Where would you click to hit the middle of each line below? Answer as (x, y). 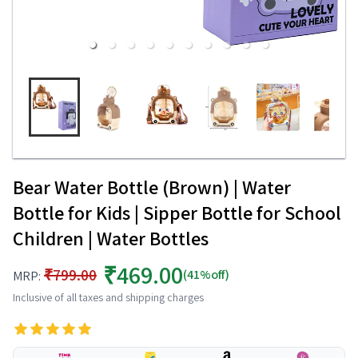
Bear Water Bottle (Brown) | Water (152, 187)
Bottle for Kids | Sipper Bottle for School (177, 213)
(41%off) (206, 274)
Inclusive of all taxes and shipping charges (108, 297)
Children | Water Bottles (111, 238)
